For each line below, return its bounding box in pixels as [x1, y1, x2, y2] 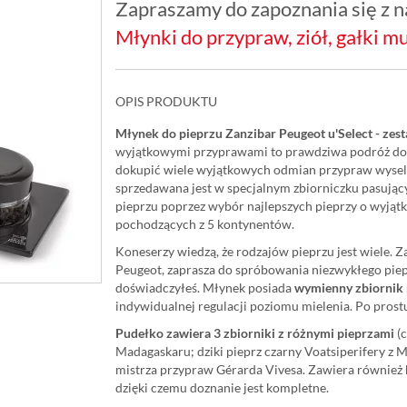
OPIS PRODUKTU [114, 94, 217, 110]
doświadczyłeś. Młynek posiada [114, 280, 294, 296]
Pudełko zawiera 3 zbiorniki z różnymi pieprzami [114, 325, 397, 342]
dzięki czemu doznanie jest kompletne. [114, 380, 329, 396]
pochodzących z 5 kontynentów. [114, 216, 294, 233]
